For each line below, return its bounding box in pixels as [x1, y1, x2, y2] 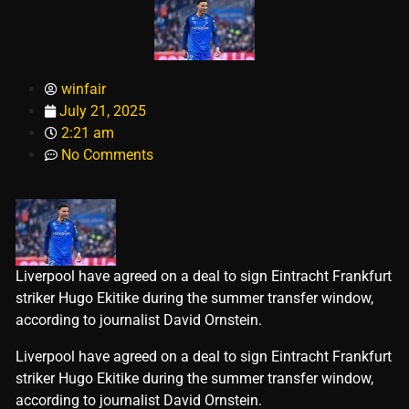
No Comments [61, 146, 153, 164]
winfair [61, 80, 106, 99]
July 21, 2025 [59, 102, 146, 121]
